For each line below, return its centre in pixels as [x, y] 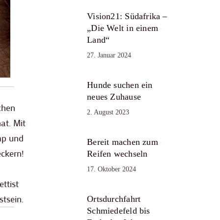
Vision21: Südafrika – [127, 16]
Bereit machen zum [123, 142]
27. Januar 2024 [109, 55]
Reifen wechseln [117, 153]
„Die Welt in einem [123, 28]
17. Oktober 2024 [112, 169]
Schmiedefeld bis [119, 210]
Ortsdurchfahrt [114, 199]
